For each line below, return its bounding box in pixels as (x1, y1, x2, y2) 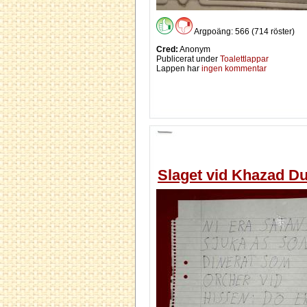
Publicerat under (156, 53, 220, 64)
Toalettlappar (220, 53, 269, 64)
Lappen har (156, 63, 201, 73)
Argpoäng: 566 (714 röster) (193, 26, 295, 36)
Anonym (178, 44, 210, 54)
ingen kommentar (201, 63, 267, 73)
